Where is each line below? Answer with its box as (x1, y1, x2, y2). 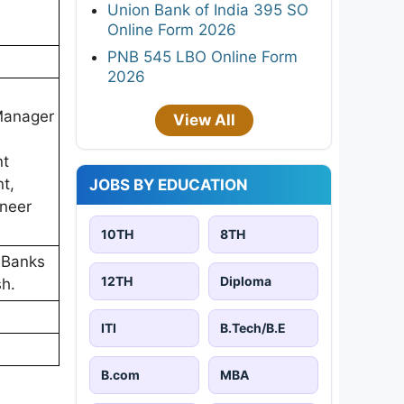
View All (172, 110, 235, 129)
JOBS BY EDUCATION (89, 175, 248, 194)
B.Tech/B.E (220, 319, 286, 335)
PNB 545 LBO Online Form (107, 47, 298, 66)
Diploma (220, 272, 271, 289)
